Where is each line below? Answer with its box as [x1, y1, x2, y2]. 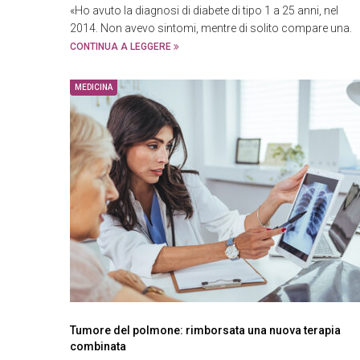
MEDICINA [75, 83, 112, 92]
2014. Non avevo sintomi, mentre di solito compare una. [70, 22, 352, 35]
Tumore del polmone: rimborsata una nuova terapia [70, 324, 341, 337]
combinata [70, 340, 126, 353]
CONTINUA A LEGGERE [70, 41, 174, 52]
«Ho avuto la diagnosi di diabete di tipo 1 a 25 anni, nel [70, 4, 338, 17]
